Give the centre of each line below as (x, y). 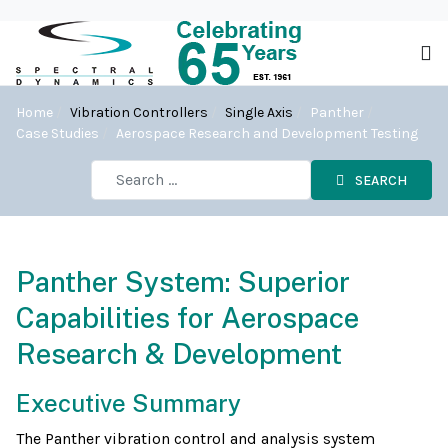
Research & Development (179, 354)
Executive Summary (128, 403)
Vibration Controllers (139, 113)
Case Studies (57, 134)
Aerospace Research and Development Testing (267, 134)
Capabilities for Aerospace (187, 318)
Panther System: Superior (183, 282)
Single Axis (259, 113)
